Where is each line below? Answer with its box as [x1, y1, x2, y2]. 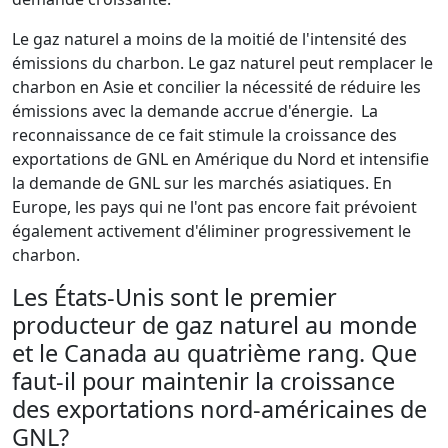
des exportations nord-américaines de [12, 393, 427, 426]
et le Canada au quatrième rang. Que [12, 337, 417, 370]
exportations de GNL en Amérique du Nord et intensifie [12, 148, 429, 171]
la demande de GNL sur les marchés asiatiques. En [12, 172, 392, 195]
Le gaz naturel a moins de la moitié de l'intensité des [12, 28, 407, 51]
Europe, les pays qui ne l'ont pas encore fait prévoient [12, 196, 417, 219]
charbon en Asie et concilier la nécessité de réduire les [12, 76, 421, 99]
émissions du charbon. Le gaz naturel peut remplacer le [12, 52, 433, 75]
